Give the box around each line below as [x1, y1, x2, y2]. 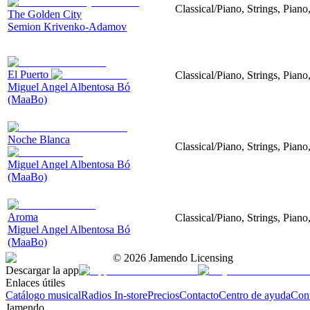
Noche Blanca [8, 133, 70, 145]
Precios [147, 289, 179, 301]
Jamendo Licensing [146, 251, 233, 264]
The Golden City [8, 8, 82, 20]
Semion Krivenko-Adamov [8, 20, 127, 33]
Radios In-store [81, 289, 147, 301]
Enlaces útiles [6, 276, 65, 289]
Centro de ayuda [219, 289, 291, 301]
